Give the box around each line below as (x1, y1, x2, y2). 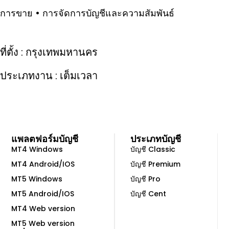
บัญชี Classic (130, 144, 175, 155)
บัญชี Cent (130, 189, 166, 199)
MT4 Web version (11, 203, 76, 214)
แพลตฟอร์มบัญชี (11, 132, 79, 146)
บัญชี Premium (130, 159, 180, 170)
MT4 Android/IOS (11, 159, 75, 170)
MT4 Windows (11, 144, 63, 155)
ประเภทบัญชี (130, 132, 181, 146)
